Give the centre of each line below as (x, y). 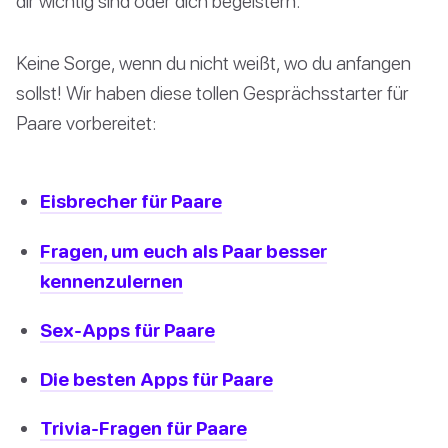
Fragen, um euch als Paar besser (183, 250)
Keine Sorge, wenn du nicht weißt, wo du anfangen (213, 63)
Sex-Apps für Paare (127, 329)
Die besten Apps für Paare (156, 378)
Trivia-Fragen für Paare (143, 428)
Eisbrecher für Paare (131, 201)
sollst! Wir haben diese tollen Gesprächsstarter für (212, 93)
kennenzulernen (111, 280)
